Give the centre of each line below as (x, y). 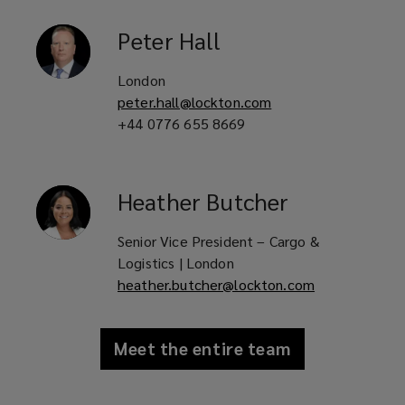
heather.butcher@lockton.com (217, 284)
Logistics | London (176, 262)
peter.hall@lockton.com (195, 101)
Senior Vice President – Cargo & (218, 240)
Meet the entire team (202, 348)
